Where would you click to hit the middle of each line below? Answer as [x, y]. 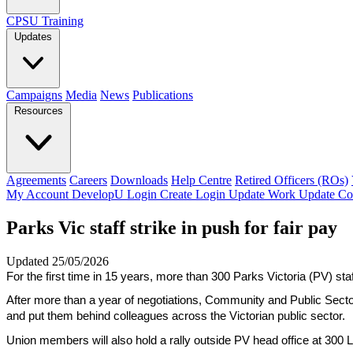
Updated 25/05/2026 [58, 261]
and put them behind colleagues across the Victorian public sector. [176, 316]
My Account [39, 194]
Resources [39, 111]
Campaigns [34, 95]
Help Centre [201, 180]
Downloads [139, 180]
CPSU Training [45, 21]
